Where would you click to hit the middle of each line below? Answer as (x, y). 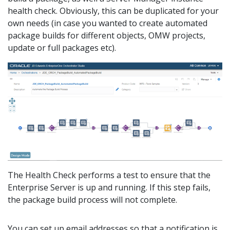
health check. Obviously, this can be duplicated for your (113, 11)
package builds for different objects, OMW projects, (107, 35)
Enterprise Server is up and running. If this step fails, (109, 188)
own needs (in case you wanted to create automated (108, 23)
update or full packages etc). (62, 48)
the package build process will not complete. (92, 200)
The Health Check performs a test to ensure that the (109, 175)
